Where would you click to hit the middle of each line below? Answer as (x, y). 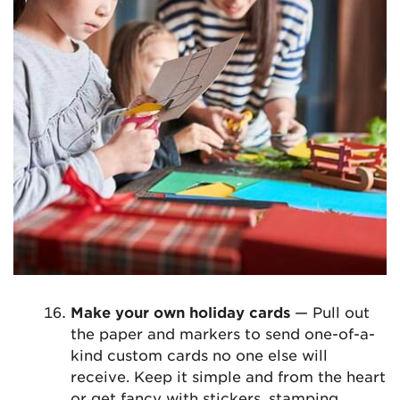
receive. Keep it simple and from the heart (228, 376)
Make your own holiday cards (180, 312)
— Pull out (330, 312)
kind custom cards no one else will (199, 355)
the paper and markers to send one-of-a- (223, 333)
